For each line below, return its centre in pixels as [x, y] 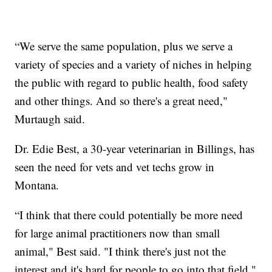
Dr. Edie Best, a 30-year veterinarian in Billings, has [135, 148]
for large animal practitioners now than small [117, 233]
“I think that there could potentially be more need [129, 214]
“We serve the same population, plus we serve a [124, 46]
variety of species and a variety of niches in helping [134, 64]
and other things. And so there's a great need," [121, 100]
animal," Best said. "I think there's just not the [121, 251]
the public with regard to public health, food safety [132, 82]
